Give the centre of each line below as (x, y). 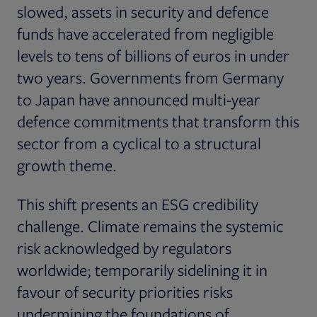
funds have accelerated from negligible (145, 33)
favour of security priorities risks (125, 292)
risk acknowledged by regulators (124, 248)
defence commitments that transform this (158, 121)
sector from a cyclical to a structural (139, 143)
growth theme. (67, 165)
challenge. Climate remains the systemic (150, 226)
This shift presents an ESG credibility (138, 204)
